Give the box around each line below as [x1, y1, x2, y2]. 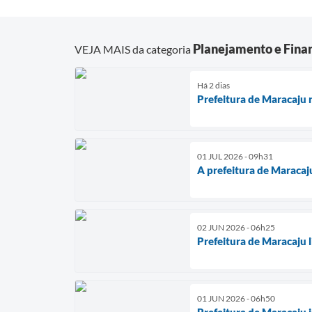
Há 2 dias [197, 79, 230, 91]
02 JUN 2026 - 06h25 [197, 221, 275, 233]
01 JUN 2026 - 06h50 [197, 292, 275, 304]
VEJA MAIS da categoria [75, 42, 193, 56]
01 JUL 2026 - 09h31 [197, 150, 273, 162]
